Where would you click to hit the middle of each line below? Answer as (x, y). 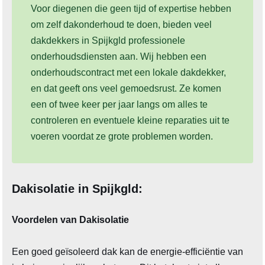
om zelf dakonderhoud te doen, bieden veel (122, 25)
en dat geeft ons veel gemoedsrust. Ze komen (126, 89)
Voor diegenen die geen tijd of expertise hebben (131, 9)
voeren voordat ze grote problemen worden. (122, 137)
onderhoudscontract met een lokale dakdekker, (129, 73)
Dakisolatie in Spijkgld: (77, 189)
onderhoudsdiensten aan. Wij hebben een (119, 57)
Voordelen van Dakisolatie (71, 220)
